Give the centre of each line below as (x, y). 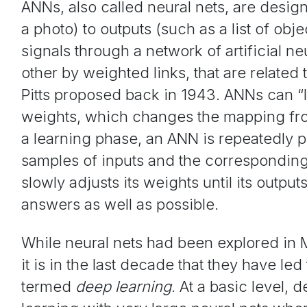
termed (48, 286)
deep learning (123, 286)
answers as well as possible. (120, 204)
